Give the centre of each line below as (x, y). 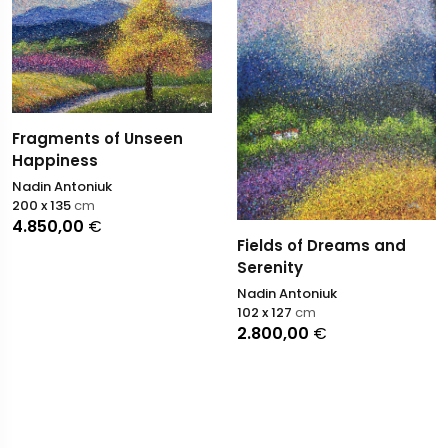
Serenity (269, 267)
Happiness (55, 161)
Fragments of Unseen (97, 139)
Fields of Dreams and (321, 245)
